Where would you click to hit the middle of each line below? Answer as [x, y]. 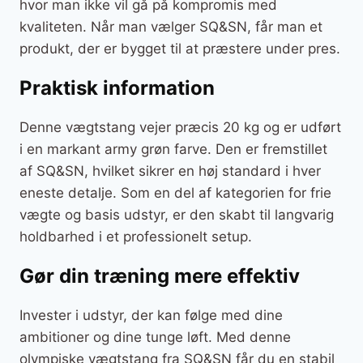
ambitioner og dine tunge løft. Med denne [155, 337]
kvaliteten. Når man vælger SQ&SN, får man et [171, 26]
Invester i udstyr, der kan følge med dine [151, 315]
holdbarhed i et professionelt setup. [136, 236]
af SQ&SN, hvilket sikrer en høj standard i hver [170, 171]
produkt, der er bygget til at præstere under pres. [180, 48]
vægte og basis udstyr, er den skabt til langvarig [177, 214]
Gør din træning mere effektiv [160, 275]
